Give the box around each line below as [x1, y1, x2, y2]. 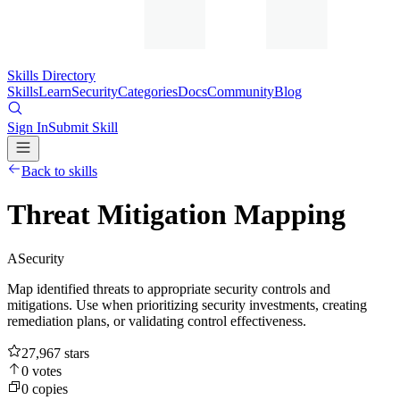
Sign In [7, 120, 48, 135]
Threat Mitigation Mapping [7, 198, 346, 231]
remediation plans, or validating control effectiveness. [7, 312, 306, 329]
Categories [118, 84, 178, 99]
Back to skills [21, 163, 97, 179]
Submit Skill [48, 120, 118, 135]
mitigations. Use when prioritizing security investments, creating [7, 296, 367, 312]
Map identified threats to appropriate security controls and [7, 280, 330, 296]
